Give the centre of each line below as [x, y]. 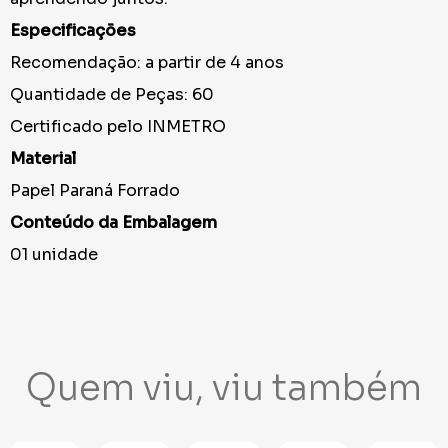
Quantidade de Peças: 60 [112, 95]
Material [43, 159]
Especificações [73, 31]
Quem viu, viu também [224, 388]
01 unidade [54, 255]
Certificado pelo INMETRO [118, 127]
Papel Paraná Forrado [95, 191]
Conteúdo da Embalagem [113, 223]
